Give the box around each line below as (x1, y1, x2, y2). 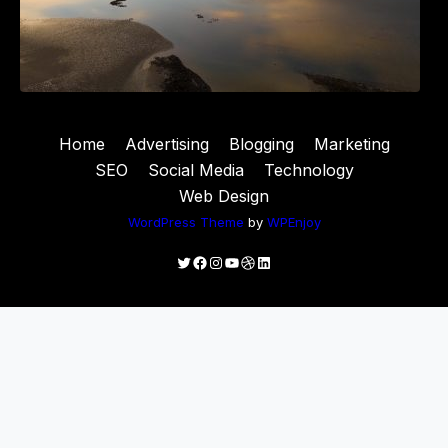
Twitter (175, 251, 227, 272)
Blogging (228, 133, 294, 154)
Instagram (207, 251, 283, 272)
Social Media (147, 159, 244, 180)
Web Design (179, 185, 269, 206)
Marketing (313, 133, 390, 154)
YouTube (223, 251, 291, 272)
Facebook (191, 251, 267, 272)
